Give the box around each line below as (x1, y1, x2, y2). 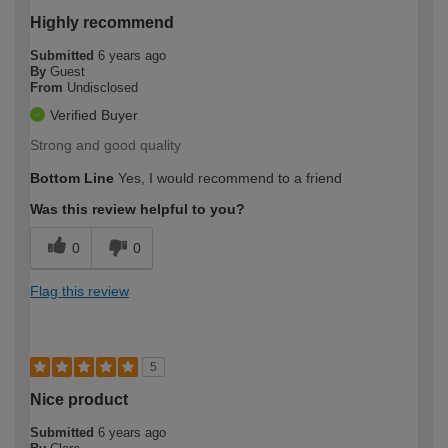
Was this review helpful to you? (30, 200, 245, 217)
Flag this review (30, 282, 129, 299)
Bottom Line (30, 169, 114, 186)
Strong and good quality (30, 136, 181, 153)
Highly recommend (30, 13, 174, 31)
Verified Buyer (50, 106, 138, 123)
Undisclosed (67, 79, 138, 95)
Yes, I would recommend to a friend (114, 169, 342, 186)
